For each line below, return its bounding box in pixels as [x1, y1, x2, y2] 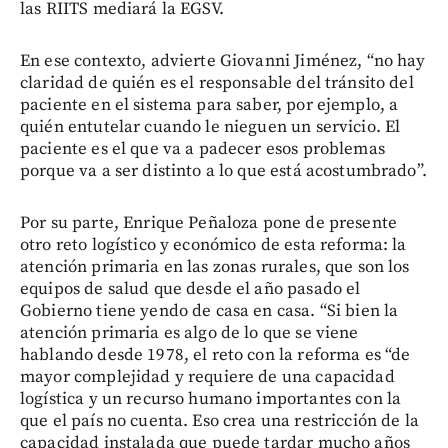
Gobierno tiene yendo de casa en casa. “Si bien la [20, 299, 399, 322]
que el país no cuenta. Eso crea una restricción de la [20, 409, 419, 432]
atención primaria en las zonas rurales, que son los [20, 255, 410, 278]
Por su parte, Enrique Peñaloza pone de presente [20, 211, 398, 234]
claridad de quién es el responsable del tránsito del [20, 71, 414, 94]
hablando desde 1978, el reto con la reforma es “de [20, 343, 411, 366]
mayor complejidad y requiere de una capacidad [20, 365, 395, 388]
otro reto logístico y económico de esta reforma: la [20, 233, 407, 256]
